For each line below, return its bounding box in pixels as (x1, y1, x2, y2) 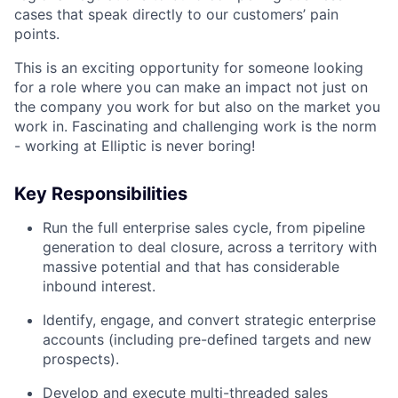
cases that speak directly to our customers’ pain (14, 5, 338, 23)
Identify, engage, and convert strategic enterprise (43, 311, 376, 329)
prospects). (43, 350, 119, 368)
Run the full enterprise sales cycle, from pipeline (43, 219, 365, 236)
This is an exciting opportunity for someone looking (14, 59, 363, 76)
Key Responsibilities (14, 183, 187, 204)
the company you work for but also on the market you (14, 98, 380, 115)
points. (14, 25, 60, 43)
